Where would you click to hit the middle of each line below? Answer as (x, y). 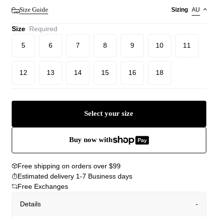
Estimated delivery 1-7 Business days (75, 176)
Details (30, 204)
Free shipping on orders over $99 (69, 166)
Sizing (179, 9)
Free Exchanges (43, 186)
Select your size (109, 114)
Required (43, 28)
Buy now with (91, 140)
